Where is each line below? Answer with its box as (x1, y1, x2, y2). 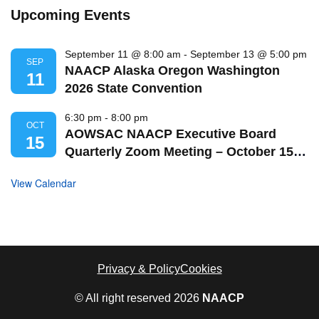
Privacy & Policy (97, 262, 180, 275)
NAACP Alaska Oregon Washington (65, 63, 280, 78)
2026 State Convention (65, 80, 202, 95)
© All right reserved (75, 291, 174, 304)
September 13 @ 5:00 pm (190, 48, 307, 60)
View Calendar (11, 175, 76, 190)
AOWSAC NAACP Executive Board (65, 126, 276, 141)
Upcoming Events (11, 6, 130, 23)
